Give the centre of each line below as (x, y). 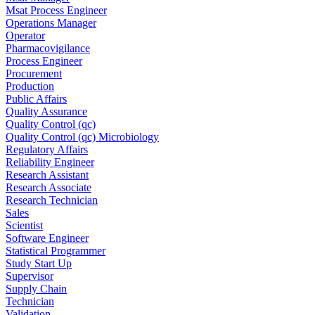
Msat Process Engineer (56, 10)
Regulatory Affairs (47, 149)
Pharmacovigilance (48, 48)
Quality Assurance (46, 111)
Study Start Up (39, 263)
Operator (25, 35)
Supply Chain (36, 288)
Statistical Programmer (56, 250)
